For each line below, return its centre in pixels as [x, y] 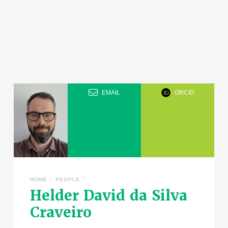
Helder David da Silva [108, 195]
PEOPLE [67, 179]
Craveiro [61, 212]
